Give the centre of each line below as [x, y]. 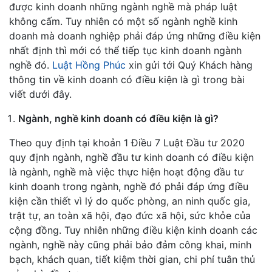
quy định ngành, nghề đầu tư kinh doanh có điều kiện [131, 157]
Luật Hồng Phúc [89, 65]
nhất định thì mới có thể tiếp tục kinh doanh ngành [125, 50]
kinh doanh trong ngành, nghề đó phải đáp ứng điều [129, 186]
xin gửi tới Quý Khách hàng [189, 65]
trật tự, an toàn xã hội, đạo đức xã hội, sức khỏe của [130, 216]
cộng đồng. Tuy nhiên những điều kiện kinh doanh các [133, 230]
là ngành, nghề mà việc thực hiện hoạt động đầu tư [126, 172]
